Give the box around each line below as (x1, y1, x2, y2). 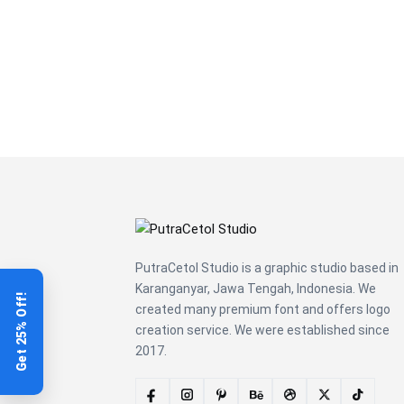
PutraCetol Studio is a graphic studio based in (135, 260, 399, 275)
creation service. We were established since (135, 322, 390, 337)
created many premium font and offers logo (135, 301, 390, 317)
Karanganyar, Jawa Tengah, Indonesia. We (135, 280, 376, 296)
